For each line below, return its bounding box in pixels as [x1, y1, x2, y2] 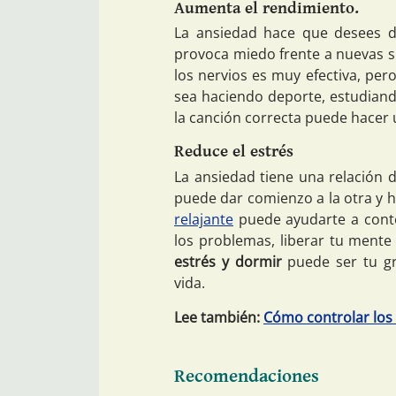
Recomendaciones [174, 365, 319, 387]
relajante [174, 209, 233, 230]
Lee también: [174, 308, 263, 328]
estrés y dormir [174, 252, 282, 272]
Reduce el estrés [174, 141, 293, 162]
